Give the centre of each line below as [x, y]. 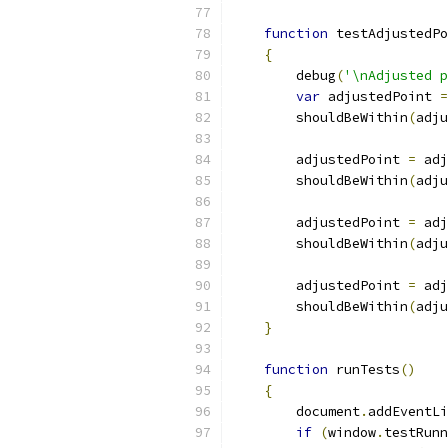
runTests [364, 369]
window [352, 432]
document [296, 411]
